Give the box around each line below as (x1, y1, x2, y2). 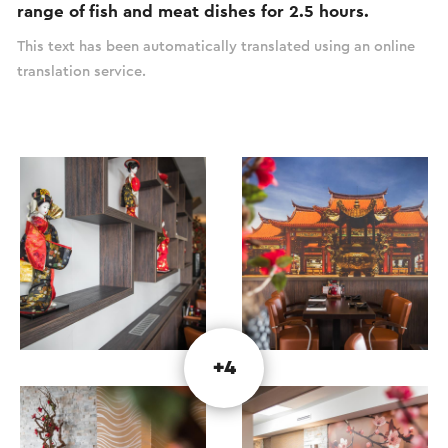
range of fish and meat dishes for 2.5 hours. (17, 2, 369, 20)
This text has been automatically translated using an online (17, 38, 415, 54)
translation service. (17, 63, 146, 79)
